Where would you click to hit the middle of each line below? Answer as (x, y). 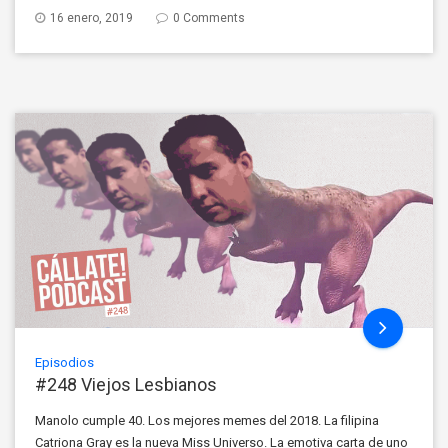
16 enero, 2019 (90, 17)
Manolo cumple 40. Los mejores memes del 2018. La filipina (207, 420)
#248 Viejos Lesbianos (126, 384)
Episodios (64, 362)
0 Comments (209, 17)
